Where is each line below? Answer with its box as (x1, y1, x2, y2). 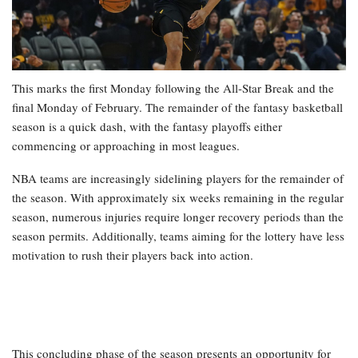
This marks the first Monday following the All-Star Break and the (12, 79, 334, 96)
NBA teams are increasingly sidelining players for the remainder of (12, 169, 344, 186)
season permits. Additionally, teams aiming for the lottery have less (12, 227, 344, 244)
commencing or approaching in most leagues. (12, 137, 240, 153)
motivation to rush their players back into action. (12, 246, 253, 263)
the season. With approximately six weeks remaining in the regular (12, 189, 344, 205)
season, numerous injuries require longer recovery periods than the (12, 208, 344, 225)
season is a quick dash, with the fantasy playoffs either (12, 117, 282, 134)
